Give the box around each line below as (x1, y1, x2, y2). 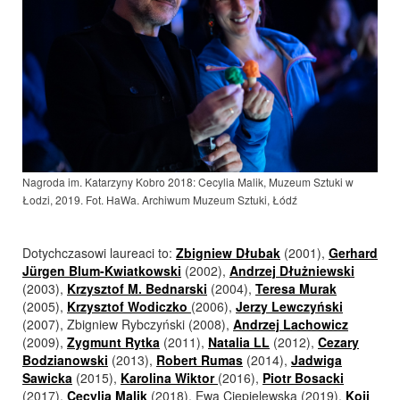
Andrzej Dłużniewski (229, 261, 354, 279)
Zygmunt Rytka (67, 332, 160, 351)
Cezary (318, 332, 359, 351)
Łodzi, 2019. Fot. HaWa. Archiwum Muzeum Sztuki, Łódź (22, 191, 297, 207)
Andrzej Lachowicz (233, 314, 348, 333)
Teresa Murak (255, 279, 337, 297)
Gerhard (329, 243, 378, 262)
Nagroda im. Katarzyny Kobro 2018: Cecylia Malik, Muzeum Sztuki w (22, 173, 354, 189)
